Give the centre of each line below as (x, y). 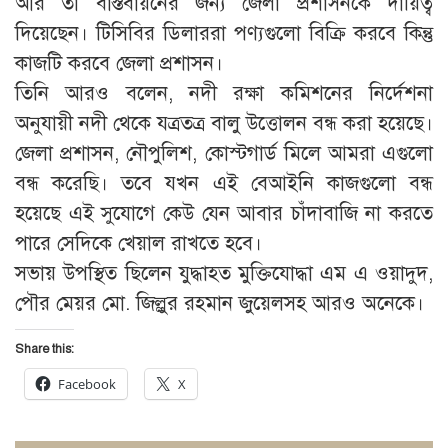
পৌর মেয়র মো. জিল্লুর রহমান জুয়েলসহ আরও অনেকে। (219, 303)
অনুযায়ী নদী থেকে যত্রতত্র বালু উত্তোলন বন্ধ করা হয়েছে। (224, 123)
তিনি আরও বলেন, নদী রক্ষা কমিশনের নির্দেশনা (224, 93)
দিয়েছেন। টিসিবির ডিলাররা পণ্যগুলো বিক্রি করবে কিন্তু (224, 33)
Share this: (44, 348)
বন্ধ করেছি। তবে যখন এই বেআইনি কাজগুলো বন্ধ (224, 183)
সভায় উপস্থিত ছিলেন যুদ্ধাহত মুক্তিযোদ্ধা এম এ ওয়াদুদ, (224, 273)
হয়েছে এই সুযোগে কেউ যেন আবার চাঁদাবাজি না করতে (224, 213)
